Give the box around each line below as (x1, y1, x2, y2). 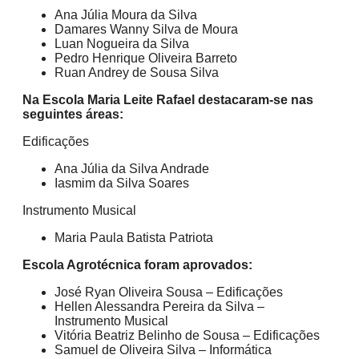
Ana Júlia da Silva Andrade (54, 162, 209, 176)
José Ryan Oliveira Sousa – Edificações (54, 285, 283, 300)
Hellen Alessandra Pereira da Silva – (54, 300, 264, 314)
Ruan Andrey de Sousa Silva (54, 66, 219, 80)
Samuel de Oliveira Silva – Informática (54, 343, 272, 357)
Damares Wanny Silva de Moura (54, 22, 238, 37)
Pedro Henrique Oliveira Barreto (54, 51, 237, 66)
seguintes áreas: (22, 107, 123, 122)
